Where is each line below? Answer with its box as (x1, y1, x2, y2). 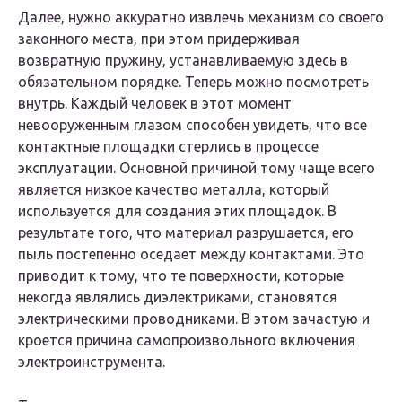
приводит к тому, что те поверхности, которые (18, 267, 344, 284)
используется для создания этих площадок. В (18, 203, 336, 220)
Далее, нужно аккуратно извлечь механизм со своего (18, 9, 384, 26)
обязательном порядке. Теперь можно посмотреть (18, 74, 369, 91)
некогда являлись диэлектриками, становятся (18, 289, 337, 306)
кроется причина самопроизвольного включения (18, 332, 355, 349)
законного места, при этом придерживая (18, 31, 300, 48)
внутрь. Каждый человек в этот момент (18, 95, 292, 112)
